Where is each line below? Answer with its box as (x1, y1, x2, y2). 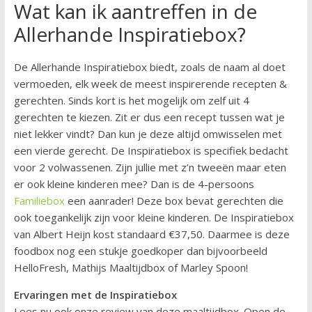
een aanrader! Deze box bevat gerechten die (64, 193, 283, 208)
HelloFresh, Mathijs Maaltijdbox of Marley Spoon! (13, 260, 248, 274)
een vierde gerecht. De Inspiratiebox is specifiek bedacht (13, 143, 288, 157)
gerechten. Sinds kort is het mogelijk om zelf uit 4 (13, 93, 249, 107)
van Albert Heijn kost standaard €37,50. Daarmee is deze (13, 226, 290, 241)
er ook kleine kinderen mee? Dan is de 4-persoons (13, 176, 254, 191)
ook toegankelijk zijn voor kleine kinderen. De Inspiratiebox (13, 210, 294, 224)
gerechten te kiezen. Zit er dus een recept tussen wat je (13, 109, 285, 124)
